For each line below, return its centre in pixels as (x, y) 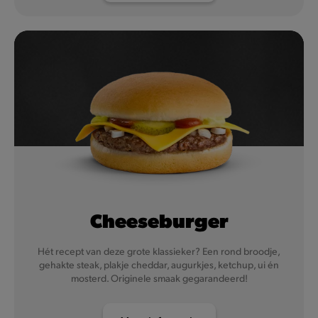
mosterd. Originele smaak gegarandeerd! (159, 278)
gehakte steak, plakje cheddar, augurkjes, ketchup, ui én (159, 264)
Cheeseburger (159, 220)
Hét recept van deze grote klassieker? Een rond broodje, (159, 251)
